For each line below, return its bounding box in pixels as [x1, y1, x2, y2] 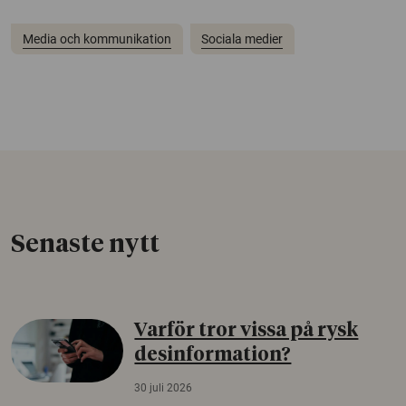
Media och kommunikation [22, 31, 171, 46]
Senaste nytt [11, 232, 159, 257]
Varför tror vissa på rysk [134, 321, 359, 341]
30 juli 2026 [134, 381, 193, 394]
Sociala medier [201, 31, 284, 46]
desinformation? [134, 345, 292, 365]
